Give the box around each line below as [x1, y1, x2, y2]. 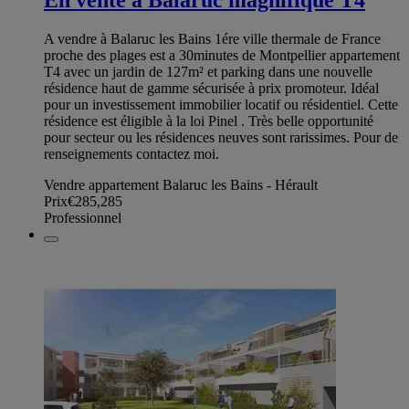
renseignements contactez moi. [44, 146, 219, 163]
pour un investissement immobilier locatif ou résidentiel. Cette [44, 97, 398, 113]
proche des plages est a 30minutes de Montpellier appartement [44, 47, 400, 64]
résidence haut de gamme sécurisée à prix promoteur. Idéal [44, 80, 379, 97]
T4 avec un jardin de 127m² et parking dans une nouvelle [44, 64, 372, 80]
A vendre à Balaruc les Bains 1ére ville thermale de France [44, 31, 381, 47]
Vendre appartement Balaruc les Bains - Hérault [44, 177, 318, 194]
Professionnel [44, 210, 121, 226]
